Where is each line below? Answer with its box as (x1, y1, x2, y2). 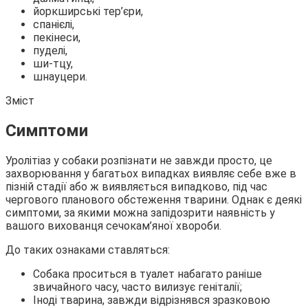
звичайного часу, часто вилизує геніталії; (33, 280, 242, 294)
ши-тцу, (33, 56, 73, 70)
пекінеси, (33, 30, 80, 44)
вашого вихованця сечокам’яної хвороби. (5, 219, 221, 232)
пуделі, (33, 43, 67, 57)
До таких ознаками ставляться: (5, 243, 170, 256)
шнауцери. (33, 69, 87, 83)
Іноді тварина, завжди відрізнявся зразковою (33, 293, 270, 307)
